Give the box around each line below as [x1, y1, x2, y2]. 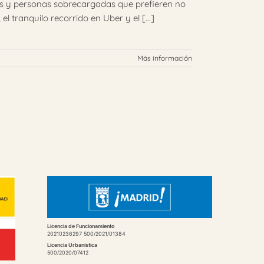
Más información [137, 54, 192, 62]
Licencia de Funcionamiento [47, 223, 114, 229]
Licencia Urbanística [47, 242, 97, 248]
